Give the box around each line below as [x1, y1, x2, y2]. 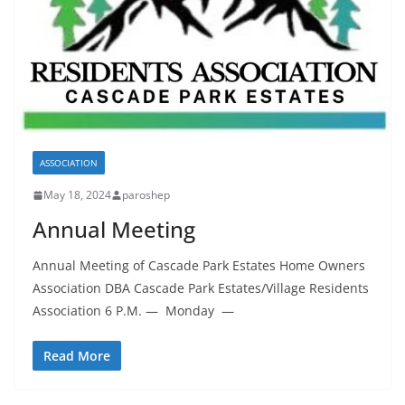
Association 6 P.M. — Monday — [33, 302, 238, 320]
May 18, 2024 [43, 187, 111, 203]
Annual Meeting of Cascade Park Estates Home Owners [33, 257, 365, 275]
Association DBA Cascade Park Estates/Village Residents [33, 279, 369, 297]
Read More [43, 347, 110, 365]
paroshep [122, 187, 170, 203]
